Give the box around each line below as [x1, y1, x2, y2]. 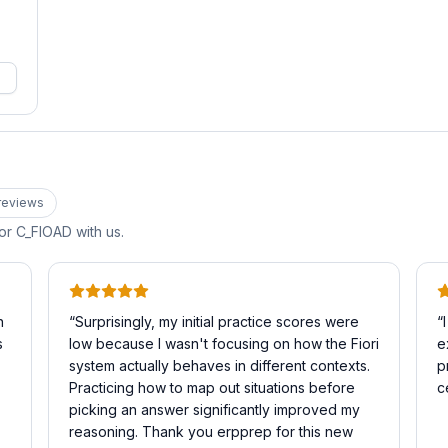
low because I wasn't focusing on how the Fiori [69, 335, 379, 352]
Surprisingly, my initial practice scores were [75, 313, 359, 330]
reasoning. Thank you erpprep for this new [69, 423, 353, 440]
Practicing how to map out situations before [69, 379, 355, 396]
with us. [72, 223, 124, 240]
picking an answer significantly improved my [69, 401, 360, 418]
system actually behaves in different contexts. [69, 357, 370, 374]
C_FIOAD [16, 223, 72, 240]
